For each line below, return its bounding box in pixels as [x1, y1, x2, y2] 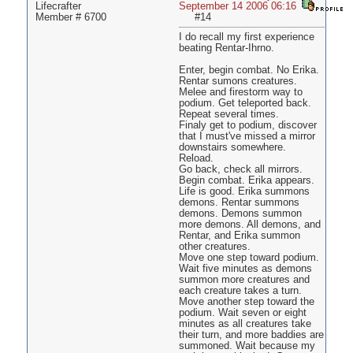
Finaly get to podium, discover [178, 120, 317, 132]
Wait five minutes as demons [178, 263, 312, 275]
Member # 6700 [35, 12, 106, 24]
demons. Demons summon [178, 208, 302, 220]
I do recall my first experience [178, 32, 314, 43]
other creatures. [178, 241, 251, 253]
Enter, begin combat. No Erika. [178, 65, 319, 76]
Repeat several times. [178, 109, 279, 121]
